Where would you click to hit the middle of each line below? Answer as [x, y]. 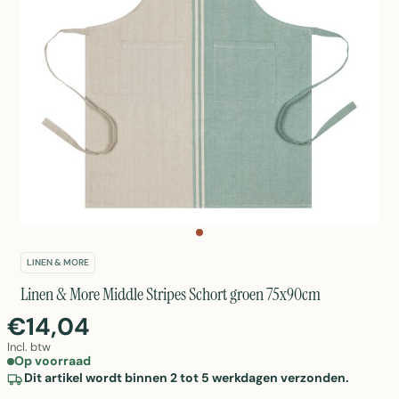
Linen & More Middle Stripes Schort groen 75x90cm [171, 294]
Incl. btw [29, 347]
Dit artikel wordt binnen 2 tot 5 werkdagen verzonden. [187, 378]
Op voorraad [53, 361]
